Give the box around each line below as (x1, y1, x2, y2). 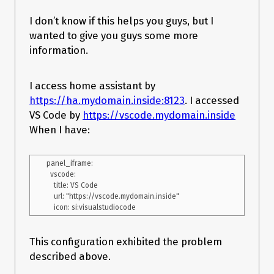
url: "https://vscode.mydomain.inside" (46, 192, 54, 201)
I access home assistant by (29, 79, 155, 92)
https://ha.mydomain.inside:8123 (29, 94, 185, 106)
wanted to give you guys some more (29, 29, 198, 42)
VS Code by (29, 108, 83, 121)
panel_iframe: (46, 159, 93, 168)
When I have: (29, 123, 90, 136)
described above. (29, 250, 111, 263)
